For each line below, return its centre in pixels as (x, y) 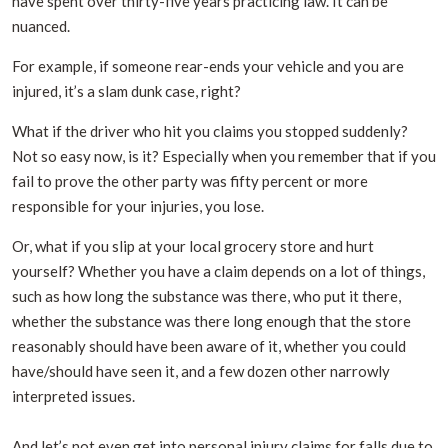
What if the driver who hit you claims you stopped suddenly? (210, 130)
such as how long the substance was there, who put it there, (206, 295)
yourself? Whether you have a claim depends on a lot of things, (218, 270)
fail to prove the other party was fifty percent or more (190, 180)
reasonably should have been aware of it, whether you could (209, 345)
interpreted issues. (73, 395)
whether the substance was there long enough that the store (211, 320)
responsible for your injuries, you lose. (138, 205)
